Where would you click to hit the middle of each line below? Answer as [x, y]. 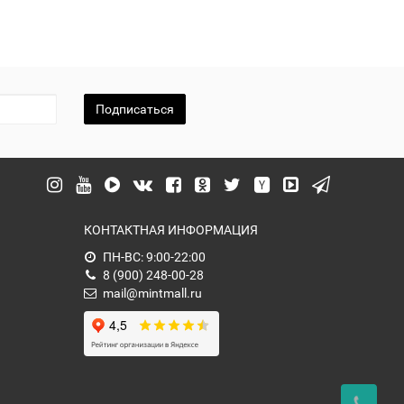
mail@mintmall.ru [153, 293]
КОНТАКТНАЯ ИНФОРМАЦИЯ [171, 230]
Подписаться [135, 109]
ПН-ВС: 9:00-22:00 [155, 257]
